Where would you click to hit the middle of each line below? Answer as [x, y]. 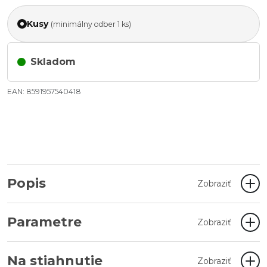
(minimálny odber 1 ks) [91, 24]
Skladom [53, 62]
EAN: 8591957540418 [44, 91]
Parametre [44, 222]
